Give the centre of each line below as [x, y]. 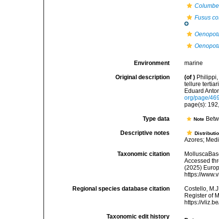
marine [194, 63]
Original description [143, 77]
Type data [156, 119]
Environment [152, 63]
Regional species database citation [121, 189]
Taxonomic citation [144, 154]
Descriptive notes [145, 133]
